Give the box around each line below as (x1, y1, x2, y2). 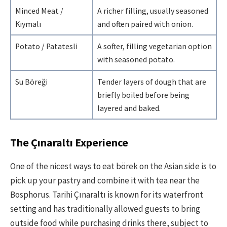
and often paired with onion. (97, 19, 193, 29)
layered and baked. (97, 103, 161, 113)
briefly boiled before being (97, 90, 190, 100)
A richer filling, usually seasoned (97, 6, 208, 16)
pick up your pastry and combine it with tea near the (10, 174, 200, 186)
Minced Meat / (15, 6, 63, 16)
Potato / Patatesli (15, 41, 78, 52)
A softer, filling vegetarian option (97, 41, 212, 52)
